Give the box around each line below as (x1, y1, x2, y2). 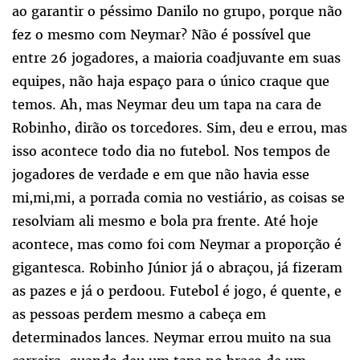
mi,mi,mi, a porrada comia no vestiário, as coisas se (12, 188, 345, 207)
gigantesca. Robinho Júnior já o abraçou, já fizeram (12, 258, 342, 276)
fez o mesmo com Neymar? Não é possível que (12, 25, 311, 43)
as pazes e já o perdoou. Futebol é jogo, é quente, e (12, 281, 342, 300)
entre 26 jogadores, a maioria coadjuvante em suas (12, 48, 341, 67)
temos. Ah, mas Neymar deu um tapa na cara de (12, 95, 321, 113)
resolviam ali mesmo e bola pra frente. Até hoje (12, 211, 318, 230)
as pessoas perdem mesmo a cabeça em (12, 305, 266, 323)
